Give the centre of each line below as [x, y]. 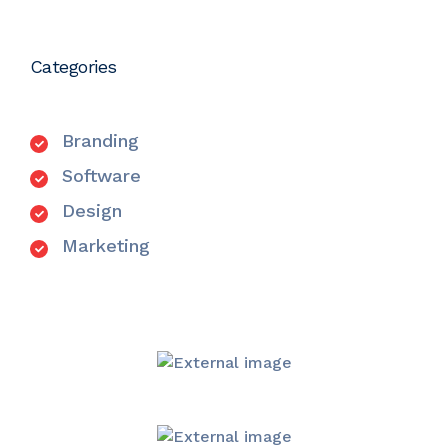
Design [92, 210]
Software [101, 175]
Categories [73, 66]
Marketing [106, 245]
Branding [100, 140]
